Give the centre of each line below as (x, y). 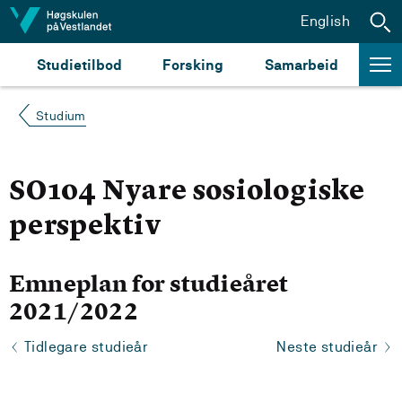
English (325, 21)
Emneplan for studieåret (149, 284)
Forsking (193, 65)
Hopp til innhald (70, 20)
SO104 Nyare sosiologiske (188, 192)
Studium (61, 116)
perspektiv (86, 227)
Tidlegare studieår (87, 347)
